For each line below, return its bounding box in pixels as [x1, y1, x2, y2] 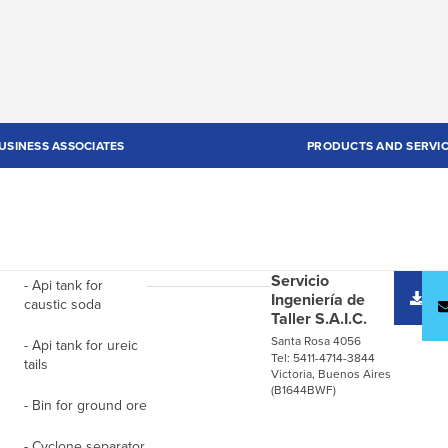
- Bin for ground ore [24, 395, 148, 416]
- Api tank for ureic [24, 335, 139, 356]
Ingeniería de [270, 288, 365, 312]
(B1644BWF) [270, 381, 336, 399]
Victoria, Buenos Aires [270, 365, 391, 383]
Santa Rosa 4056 [270, 332, 361, 350]
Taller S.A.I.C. [270, 307, 367, 331]
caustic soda [24, 294, 102, 315]
